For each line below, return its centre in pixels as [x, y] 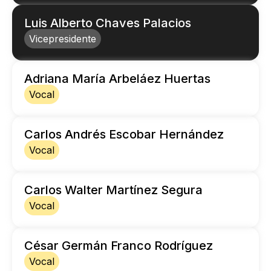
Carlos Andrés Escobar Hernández [124, 135]
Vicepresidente [63, 39]
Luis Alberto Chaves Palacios [108, 23]
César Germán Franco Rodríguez [119, 246]
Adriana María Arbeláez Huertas [117, 79]
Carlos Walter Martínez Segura [113, 190]
